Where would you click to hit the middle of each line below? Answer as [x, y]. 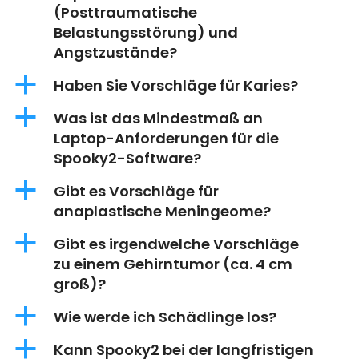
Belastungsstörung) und [146, 32]
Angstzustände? [115, 52]
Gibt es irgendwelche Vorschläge [176, 244]
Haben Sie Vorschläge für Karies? [176, 85]
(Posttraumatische [125, 12]
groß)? [80, 284]
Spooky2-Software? [127, 158]
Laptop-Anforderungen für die [166, 138]
